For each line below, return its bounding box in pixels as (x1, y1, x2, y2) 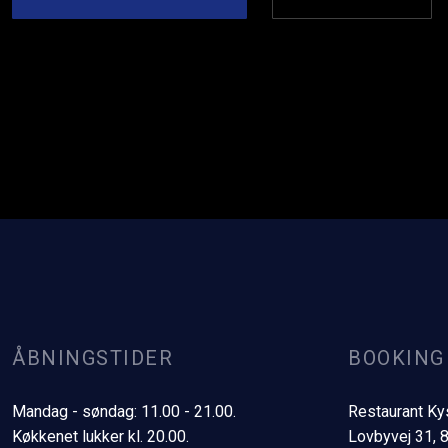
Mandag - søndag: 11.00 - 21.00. (12, 401, 237, 421)
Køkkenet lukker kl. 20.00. (12, 426, 190, 446)
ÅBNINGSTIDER (12, 345, 174, 370)
